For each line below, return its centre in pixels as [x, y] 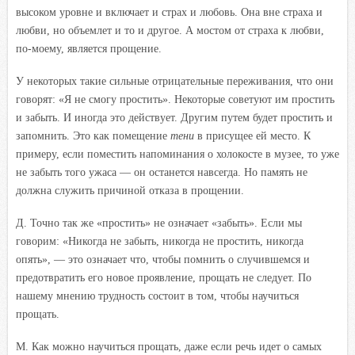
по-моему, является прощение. [89, 48]
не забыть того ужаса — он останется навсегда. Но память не [162, 172]
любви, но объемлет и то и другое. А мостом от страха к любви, [170, 30]
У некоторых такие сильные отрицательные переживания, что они [175, 81]
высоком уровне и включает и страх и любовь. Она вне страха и [169, 12]
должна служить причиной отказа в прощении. [130, 190]
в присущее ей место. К [252, 136]
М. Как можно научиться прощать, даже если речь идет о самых [169, 346]
